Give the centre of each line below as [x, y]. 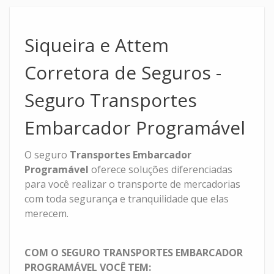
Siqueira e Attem [97, 45]
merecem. [47, 213]
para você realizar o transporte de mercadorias [133, 184]
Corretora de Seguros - [123, 72]
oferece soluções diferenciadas [161, 169]
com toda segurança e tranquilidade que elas [127, 198]
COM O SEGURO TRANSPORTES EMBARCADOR [134, 252]
